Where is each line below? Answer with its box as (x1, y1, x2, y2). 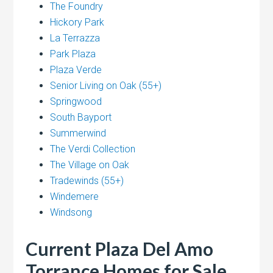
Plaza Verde (50, 64, 102, 76)
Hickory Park (50, 16, 105, 29)
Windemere (50, 191, 99, 203)
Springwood (50, 96, 102, 108)
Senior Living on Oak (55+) (50, 80, 162, 92)
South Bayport (50, 112, 112, 124)
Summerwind (50, 127, 107, 140)
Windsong (50, 207, 93, 219)
